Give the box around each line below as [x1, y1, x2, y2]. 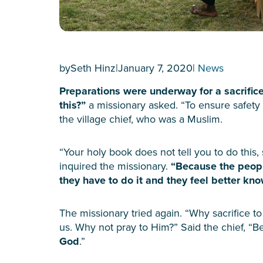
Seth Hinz [70, 60, 116, 75]
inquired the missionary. [59, 158, 171, 173]
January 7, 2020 [118, 60, 193, 75]
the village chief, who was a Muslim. [59, 111, 222, 126]
